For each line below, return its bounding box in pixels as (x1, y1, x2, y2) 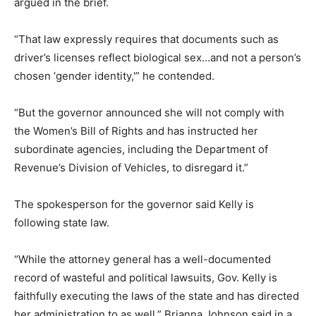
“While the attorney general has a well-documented (14, 252, 271, 266)
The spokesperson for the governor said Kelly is (14, 197, 254, 211)
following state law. (14, 215, 109, 229)
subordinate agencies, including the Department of (14, 142, 268, 156)
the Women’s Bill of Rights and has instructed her (14, 123, 258, 138)
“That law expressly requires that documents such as (14, 32, 279, 46)
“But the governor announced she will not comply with (14, 105, 284, 119)
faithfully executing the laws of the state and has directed (14, 288, 299, 303)
